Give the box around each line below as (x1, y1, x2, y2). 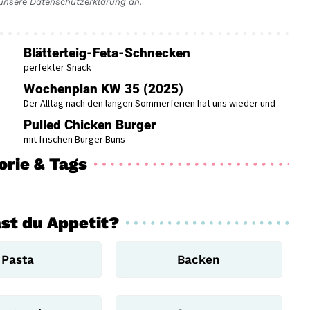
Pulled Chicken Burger (23, 116, 156, 133)
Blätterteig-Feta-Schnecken (23, 44, 190, 61)
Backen (177, 252, 221, 266)
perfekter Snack (23, 60, 91, 73)
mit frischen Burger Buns (23, 132, 125, 145)
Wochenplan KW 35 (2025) (23, 80, 183, 97)
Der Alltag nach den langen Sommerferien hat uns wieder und (23, 96, 275, 109)
